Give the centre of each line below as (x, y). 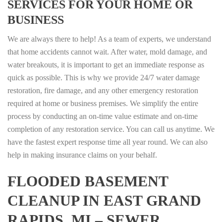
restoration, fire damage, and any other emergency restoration (103, 91)
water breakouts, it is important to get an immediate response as (106, 65)
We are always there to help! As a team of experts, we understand (109, 39)
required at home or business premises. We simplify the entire (103, 104)
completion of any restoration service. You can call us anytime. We (111, 129)
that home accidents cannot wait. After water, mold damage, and (107, 52)
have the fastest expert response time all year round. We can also (108, 142)
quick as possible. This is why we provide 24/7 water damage (104, 78)
